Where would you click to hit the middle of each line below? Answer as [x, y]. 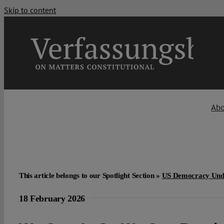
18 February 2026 [52, 198]
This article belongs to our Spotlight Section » [90, 175]
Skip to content [30, 10]
